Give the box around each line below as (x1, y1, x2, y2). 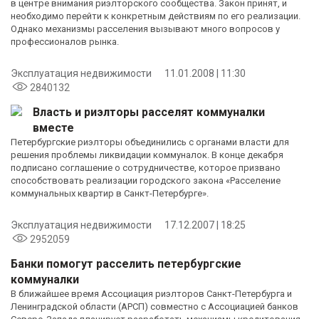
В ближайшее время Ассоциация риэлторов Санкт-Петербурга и (11, 288, 292, 299)
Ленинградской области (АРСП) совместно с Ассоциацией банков (11, 300, 298, 312)
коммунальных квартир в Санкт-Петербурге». (11, 187, 209, 199)
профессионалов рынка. (11, 36, 119, 47)
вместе (33, 120, 74, 135)
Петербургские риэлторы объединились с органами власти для (11, 136, 289, 147)
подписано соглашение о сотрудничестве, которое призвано (11, 162, 281, 173)
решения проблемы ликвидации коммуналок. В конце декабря (11, 149, 283, 160)
